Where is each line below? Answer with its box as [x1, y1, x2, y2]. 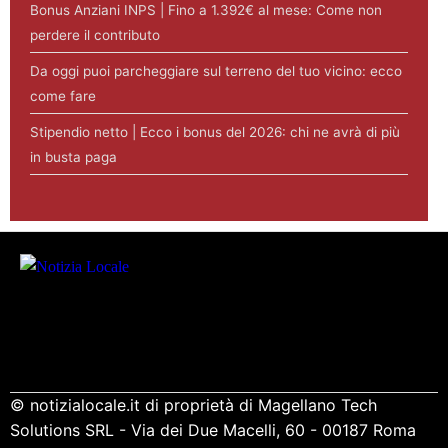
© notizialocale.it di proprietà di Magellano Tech [10, 394, 377, 415]
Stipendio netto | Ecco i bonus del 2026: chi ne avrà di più [30, 123, 400, 140]
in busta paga [30, 148, 117, 165]
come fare [30, 87, 96, 104]
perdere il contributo [30, 26, 160, 43]
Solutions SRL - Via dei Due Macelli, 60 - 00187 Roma [10, 419, 416, 440]
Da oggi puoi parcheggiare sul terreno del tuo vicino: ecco [30, 62, 402, 79]
